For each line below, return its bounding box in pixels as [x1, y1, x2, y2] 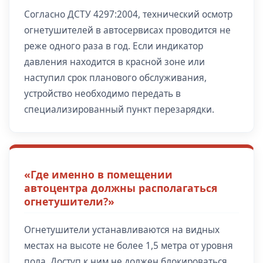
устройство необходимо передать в [24, 87, 181, 100]
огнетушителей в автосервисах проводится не [24, 23, 231, 36]
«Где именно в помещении [24, 167, 173, 182]
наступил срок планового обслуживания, [24, 71, 207, 84]
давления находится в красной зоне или [24, 55, 205, 68]
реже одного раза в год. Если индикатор [24, 39, 203, 52]
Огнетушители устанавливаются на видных [24, 224, 220, 237]
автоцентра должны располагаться [24, 181, 217, 195]
